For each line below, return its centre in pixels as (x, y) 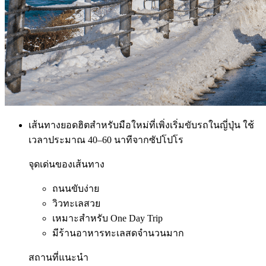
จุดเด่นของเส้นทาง (66, 164)
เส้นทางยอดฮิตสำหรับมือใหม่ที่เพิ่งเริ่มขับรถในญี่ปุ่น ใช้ (141, 125)
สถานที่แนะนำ (58, 257)
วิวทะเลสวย (76, 203)
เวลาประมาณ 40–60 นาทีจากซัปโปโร (106, 140)
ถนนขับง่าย (76, 188)
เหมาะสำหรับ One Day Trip (107, 218)
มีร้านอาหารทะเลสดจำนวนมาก (118, 233)
